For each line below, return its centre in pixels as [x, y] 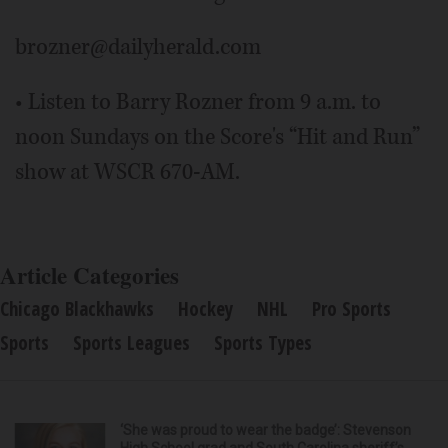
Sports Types [263, 342]
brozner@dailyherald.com [138, 46]
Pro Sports [351, 308]
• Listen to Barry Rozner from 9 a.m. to [198, 101]
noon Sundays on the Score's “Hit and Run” [217, 136]
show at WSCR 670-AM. [127, 171]
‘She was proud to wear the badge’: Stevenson [265, 429]
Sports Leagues [131, 342]
